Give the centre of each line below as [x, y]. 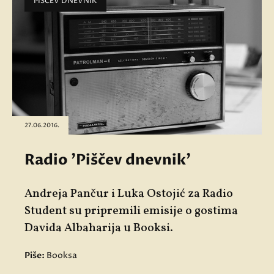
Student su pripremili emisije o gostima [131, 211]
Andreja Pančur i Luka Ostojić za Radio [129, 194]
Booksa [62, 255]
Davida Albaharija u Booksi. [99, 228]
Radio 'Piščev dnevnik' [108, 160]
